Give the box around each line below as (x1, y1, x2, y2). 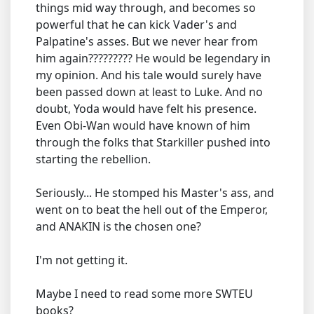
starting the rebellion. (36, 151, 151, 168)
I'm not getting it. (36, 252, 128, 268)
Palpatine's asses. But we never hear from (36, 34, 258, 50)
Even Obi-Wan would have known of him (36, 118, 250, 134)
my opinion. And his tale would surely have (36, 67, 261, 83)
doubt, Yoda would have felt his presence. (36, 101, 257, 117)
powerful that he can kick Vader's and (36, 17, 237, 33)
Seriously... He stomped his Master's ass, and (36, 185, 274, 201)
